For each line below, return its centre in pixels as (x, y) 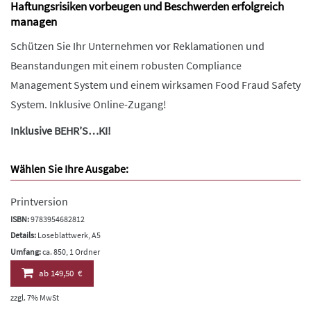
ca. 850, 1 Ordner (70, 251)
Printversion (39, 202)
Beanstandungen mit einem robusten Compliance (126, 66)
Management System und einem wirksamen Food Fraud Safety (155, 85)
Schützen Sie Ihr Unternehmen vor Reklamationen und (137, 46)
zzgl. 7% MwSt (35, 298)
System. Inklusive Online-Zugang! (89, 104)
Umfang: (26, 251)
